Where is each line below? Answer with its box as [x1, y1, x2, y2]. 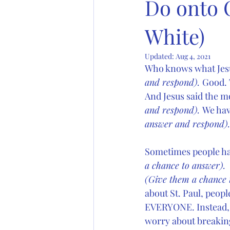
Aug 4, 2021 [176, 51, 210, 61]
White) [145, 23, 205, 50]
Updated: [145, 51, 176, 61]
